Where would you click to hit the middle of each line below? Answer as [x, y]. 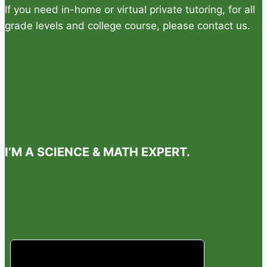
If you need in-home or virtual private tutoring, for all [130, 9]
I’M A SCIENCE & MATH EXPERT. [97, 152]
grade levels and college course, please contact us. [128, 25]
